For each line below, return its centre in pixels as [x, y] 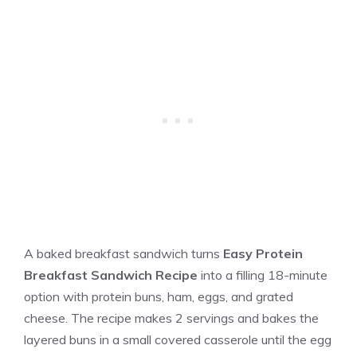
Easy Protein [263, 254]
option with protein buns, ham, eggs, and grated [159, 297]
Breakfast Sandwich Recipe [111, 275]
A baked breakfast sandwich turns [124, 254]
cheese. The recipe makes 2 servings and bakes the [171, 318]
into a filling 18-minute [263, 275]
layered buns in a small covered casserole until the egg [178, 340]
